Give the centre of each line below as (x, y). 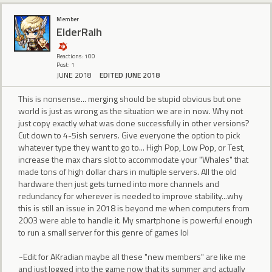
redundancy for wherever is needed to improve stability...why (131, 196)
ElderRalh (79, 32)
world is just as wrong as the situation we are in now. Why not (131, 111)
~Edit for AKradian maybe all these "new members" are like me (132, 257)
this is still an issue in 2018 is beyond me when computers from (134, 208)
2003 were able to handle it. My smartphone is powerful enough (135, 220)
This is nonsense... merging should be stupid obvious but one (130, 99)
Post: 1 (66, 65)
